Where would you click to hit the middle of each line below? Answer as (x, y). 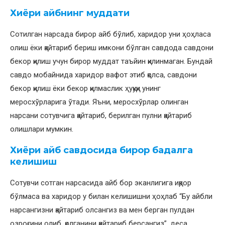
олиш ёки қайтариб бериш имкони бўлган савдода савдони (112, 47)
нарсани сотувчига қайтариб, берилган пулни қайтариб (101, 115)
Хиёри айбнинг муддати (70, 13)
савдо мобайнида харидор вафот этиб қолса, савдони (103, 75)
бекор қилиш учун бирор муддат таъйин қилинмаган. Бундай (111, 61)
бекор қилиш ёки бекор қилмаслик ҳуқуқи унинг (85, 88)
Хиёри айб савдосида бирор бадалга (101, 150)
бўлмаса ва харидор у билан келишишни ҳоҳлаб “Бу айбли (111, 196)
